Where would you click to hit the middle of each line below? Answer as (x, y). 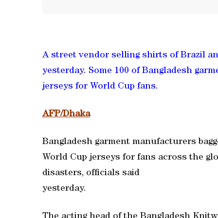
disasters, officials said (91, 173)
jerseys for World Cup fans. (100, 87)
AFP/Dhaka (66, 115)
